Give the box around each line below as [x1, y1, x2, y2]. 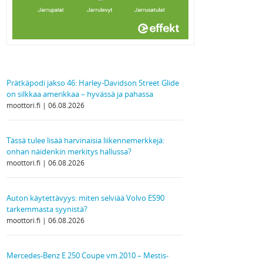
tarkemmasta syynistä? [6, 204, 87, 214]
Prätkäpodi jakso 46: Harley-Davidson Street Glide [6, 77, 179, 88]
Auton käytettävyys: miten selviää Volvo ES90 [6, 193, 164, 203]
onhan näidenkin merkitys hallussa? [6, 146, 131, 157]
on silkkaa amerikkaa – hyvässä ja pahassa [6, 89, 153, 99]
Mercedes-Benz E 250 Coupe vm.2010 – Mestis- [6, 250, 168, 261]
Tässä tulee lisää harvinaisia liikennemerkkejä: [6, 135, 164, 146]
